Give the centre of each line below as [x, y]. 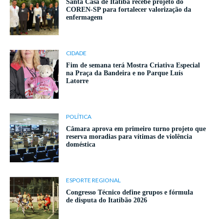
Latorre [77, 81]
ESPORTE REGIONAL [93, 180]
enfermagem [84, 18]
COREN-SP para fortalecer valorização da [129, 10]
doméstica [81, 145]
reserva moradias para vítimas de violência [129, 137]
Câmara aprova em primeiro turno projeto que [136, 129]
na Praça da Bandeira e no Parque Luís [124, 73]
